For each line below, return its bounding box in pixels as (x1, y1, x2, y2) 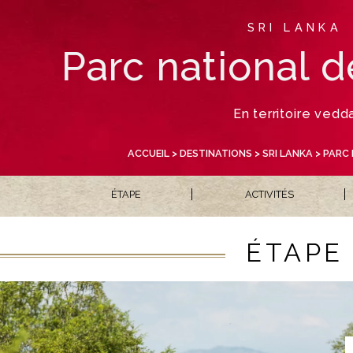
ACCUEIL (127, 147, 169, 159)
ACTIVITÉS (244, 188, 294, 200)
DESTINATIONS (179, 147, 252, 159)
